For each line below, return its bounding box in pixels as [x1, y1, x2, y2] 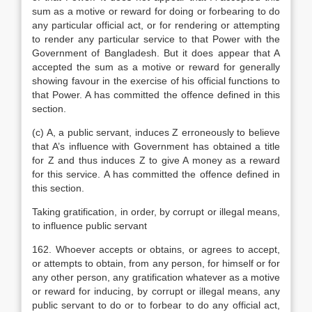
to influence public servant [32, 220, 147, 231]
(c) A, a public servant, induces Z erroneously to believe [32, 127, 280, 138]
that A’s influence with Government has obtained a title [32, 141, 280, 152]
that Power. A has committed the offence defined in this [32, 89, 280, 100]
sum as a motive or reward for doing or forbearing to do [32, 6, 280, 17]
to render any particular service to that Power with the [32, 33, 280, 45]
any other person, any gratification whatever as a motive [32, 272, 280, 283]
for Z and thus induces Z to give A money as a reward [32, 155, 280, 166]
